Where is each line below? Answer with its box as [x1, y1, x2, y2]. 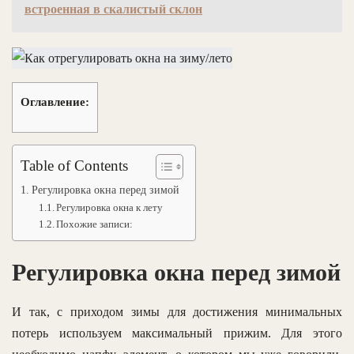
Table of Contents [21, 157, 128, 175]
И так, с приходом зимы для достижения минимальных [12, 305, 342, 319]
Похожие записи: [56, 218, 134, 231]
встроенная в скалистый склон [24, 2, 202, 17]
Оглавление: [21, 95, 89, 109]
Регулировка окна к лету [56, 201, 164, 214]
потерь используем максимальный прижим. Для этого [12, 326, 342, 341]
